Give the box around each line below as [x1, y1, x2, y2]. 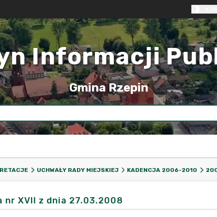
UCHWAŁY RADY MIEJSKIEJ [36, 167, 119, 173]
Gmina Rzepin [69, 81, 148, 94]
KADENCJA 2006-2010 [127, 167, 197, 173]
